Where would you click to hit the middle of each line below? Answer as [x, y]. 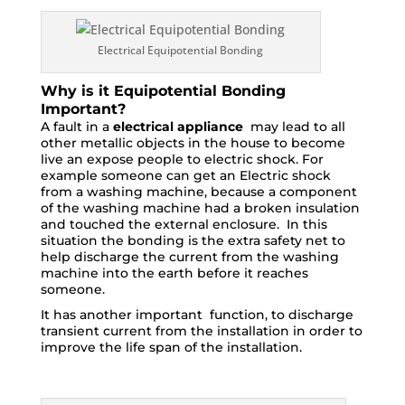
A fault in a [76, 127]
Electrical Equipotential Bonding [181, 50]
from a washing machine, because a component [198, 192]
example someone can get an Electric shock [185, 175]
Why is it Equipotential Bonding [163, 91]
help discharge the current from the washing [189, 257]
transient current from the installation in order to [201, 331]
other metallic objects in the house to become [193, 143]
